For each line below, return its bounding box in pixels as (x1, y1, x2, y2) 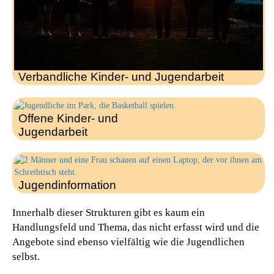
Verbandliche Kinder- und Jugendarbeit (18, 70, 224, 83)
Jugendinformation (18, 178, 116, 191)
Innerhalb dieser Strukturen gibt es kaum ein (12, 206, 205, 218)
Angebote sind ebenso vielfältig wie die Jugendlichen (12, 235, 245, 248)
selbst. (12, 250, 40, 262)
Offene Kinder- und (18, 111, 118, 125)
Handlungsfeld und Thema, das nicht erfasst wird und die (12, 221, 259, 233)
